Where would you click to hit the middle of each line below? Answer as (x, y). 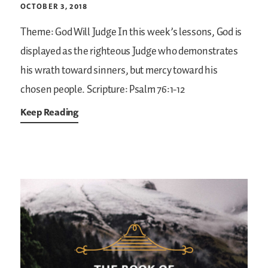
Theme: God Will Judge (68, 33)
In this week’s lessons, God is (179, 33)
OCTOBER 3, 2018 (54, 7)
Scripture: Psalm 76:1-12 (135, 90)
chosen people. (53, 90)
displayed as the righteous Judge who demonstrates (129, 52)
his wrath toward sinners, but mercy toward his (119, 71)
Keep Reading (49, 112)
